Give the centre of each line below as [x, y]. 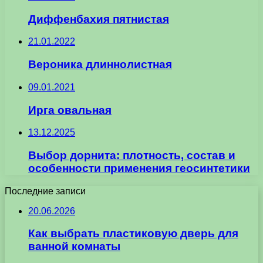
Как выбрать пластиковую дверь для [133, 234]
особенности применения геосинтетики [139, 168]
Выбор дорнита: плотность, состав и [132, 155]
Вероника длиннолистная [100, 65]
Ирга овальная [70, 110]
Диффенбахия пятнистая [99, 19]
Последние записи [45, 191]
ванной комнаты [74, 247]
